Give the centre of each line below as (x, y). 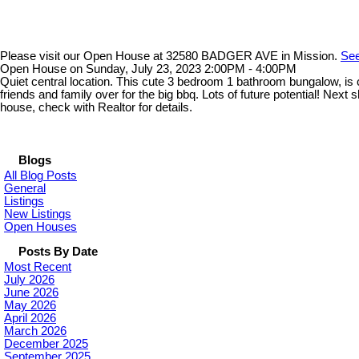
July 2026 (29, 279)
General (25, 188)
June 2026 (31, 292)
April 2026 (30, 318)
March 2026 (35, 331)
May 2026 (30, 305)
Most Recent (38, 266)
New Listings (38, 214)
